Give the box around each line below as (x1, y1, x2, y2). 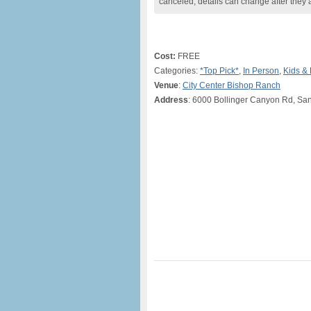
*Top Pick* (200, 66, 239, 76)
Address (154, 95, 188, 105)
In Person (243, 66, 279, 76)
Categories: (154, 66, 200, 76)
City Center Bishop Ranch (183, 81, 280, 90)
